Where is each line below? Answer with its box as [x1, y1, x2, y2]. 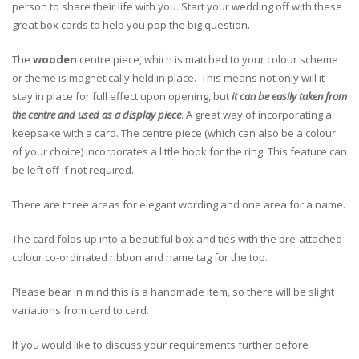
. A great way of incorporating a [181, 107, 332, 122]
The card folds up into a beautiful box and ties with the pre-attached [12, 232, 342, 246]
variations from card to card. [12, 303, 149, 317]
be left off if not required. [12, 163, 134, 177]
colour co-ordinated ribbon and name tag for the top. [12, 250, 268, 264]
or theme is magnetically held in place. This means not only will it [12, 71, 325, 85]
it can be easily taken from [232, 89, 347, 103]
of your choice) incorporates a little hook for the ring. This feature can [12, 144, 347, 159]
